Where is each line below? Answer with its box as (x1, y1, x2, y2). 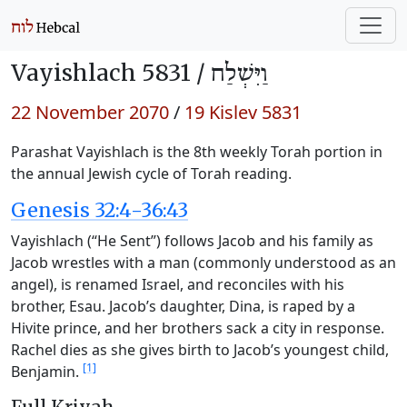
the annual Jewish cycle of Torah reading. (11, 164, 292, 184)
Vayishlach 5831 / (11, 58, 211, 87)
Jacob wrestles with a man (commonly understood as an (11, 253, 396, 273)
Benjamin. (11, 362, 83, 382)
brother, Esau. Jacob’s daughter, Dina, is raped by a (11, 296, 355, 316)
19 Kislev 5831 (184, 100, 302, 124)
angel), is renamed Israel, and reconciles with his (11, 274, 344, 294)
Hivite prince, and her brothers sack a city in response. (11, 318, 384, 338)
